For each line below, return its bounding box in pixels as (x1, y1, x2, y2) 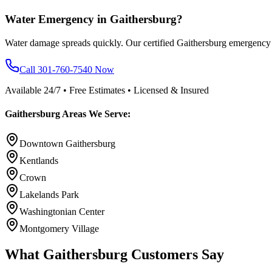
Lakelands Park (19, 189, 79, 200)
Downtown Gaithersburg (19, 138, 115, 149)
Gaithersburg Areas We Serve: (5, 108, 131, 119)
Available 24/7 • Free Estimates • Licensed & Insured (5, 84, 209, 95)
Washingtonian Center (19, 206, 104, 217)
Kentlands (19, 155, 58, 166)
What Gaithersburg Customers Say (5, 246, 224, 262)
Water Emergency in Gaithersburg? (5, 12, 183, 25)
